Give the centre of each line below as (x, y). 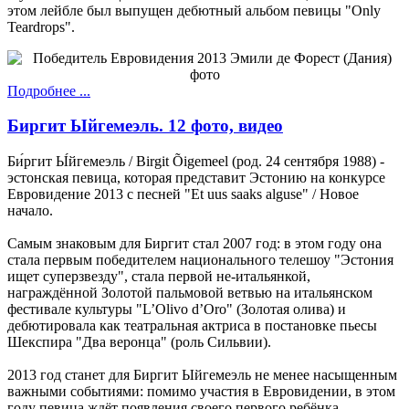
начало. (30, 211)
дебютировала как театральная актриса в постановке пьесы (192, 326)
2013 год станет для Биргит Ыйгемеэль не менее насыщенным (202, 375)
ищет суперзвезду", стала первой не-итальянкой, (159, 277)
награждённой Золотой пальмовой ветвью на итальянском (190, 293)
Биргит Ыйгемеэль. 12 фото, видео (145, 126)
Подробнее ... (49, 90)
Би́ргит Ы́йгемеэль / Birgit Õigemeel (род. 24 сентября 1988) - (196, 162)
